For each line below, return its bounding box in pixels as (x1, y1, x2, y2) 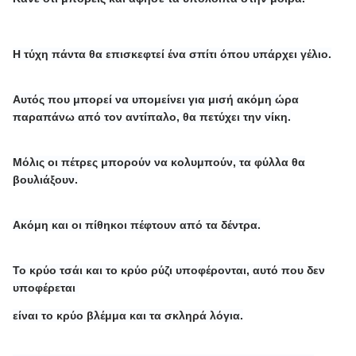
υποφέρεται (13, 281, 79, 294)
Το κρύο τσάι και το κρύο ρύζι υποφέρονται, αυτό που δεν (13, 263, 326, 277)
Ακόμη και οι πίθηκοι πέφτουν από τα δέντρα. (13, 218, 261, 231)
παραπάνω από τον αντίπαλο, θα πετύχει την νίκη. (13, 110, 292, 123)
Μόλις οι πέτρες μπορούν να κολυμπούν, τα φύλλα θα (13, 155, 306, 168)
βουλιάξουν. (13, 172, 79, 186)
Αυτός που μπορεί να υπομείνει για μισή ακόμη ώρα (13, 92, 300, 106)
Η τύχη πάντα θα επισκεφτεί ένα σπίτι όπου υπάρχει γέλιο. (13, 47, 332, 60)
